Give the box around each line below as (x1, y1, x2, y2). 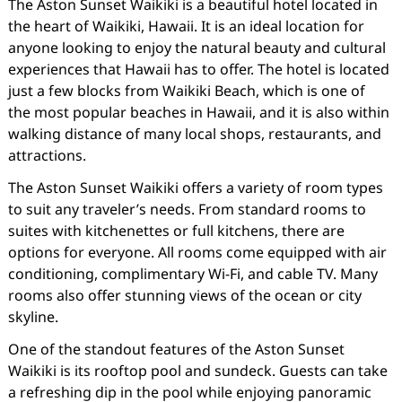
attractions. (7, 145, 86, 165)
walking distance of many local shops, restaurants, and (7, 124, 381, 144)
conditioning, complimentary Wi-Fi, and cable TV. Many (7, 264, 378, 284)
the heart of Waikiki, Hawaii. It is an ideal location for (7, 16, 364, 36)
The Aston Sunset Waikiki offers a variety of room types (7, 178, 383, 197)
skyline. (7, 307, 58, 327)
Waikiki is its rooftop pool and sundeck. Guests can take (7, 361, 388, 380)
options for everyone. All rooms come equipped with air (7, 242, 387, 262)
